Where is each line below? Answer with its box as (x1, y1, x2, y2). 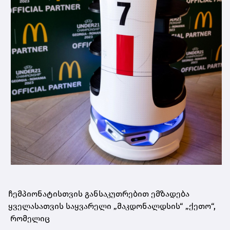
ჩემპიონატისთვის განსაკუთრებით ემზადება (8, 189, 189, 199)
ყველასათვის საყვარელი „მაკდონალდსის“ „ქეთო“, (8, 201, 216, 212)
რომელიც (8, 214, 52, 224)
